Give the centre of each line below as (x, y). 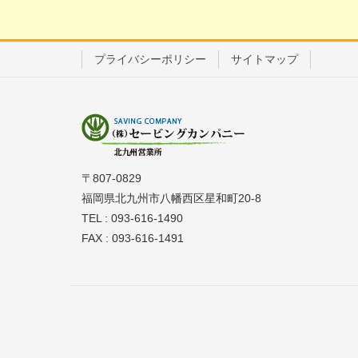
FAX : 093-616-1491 (133, 239)
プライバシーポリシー (150, 60)
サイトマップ (265, 60)
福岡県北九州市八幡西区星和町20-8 (171, 199)
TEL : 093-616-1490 (132, 219)
